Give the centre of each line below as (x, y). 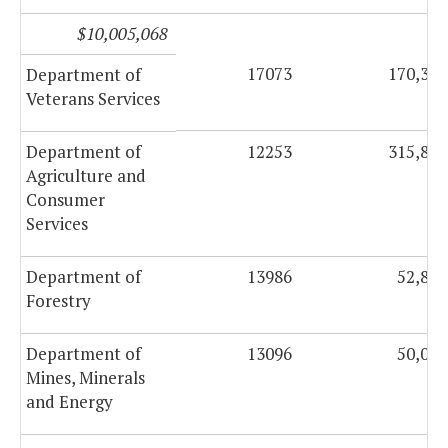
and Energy (69, 402)
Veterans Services (93, 99)
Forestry (58, 301)
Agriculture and (86, 176)
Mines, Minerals (85, 378)
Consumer (65, 200)
